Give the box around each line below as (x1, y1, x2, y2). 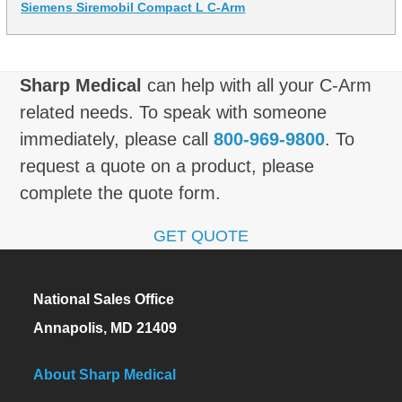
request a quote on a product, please (20, 155, 315, 176)
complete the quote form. (20, 182, 222, 203)
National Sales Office (33, 291, 175, 307)
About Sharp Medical (33, 366, 177, 382)
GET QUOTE (153, 226, 249, 245)
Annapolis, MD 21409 (33, 319, 178, 336)
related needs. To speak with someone (20, 101, 328, 122)
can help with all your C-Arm (142, 74, 372, 95)
